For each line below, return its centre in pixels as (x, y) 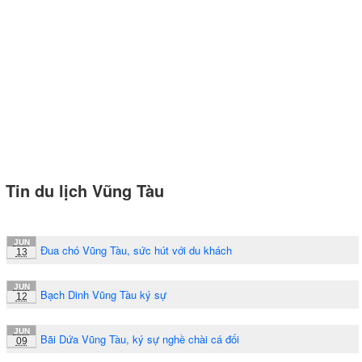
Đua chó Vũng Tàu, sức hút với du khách (136, 250)
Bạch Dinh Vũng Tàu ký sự (103, 294)
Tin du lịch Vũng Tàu (85, 190)
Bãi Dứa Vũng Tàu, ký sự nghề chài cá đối (140, 339)
